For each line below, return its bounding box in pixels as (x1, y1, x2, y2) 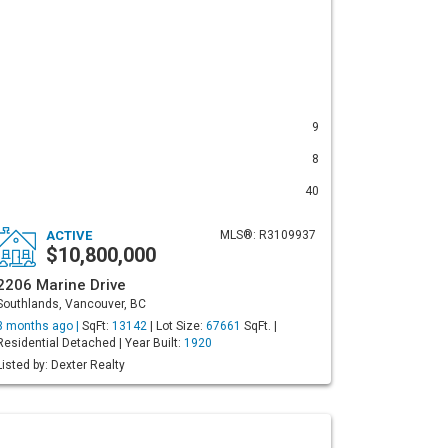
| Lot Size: (147, 319, 206, 333)
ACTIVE (46, 228, 92, 243)
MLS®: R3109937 (220, 228, 316, 242)
